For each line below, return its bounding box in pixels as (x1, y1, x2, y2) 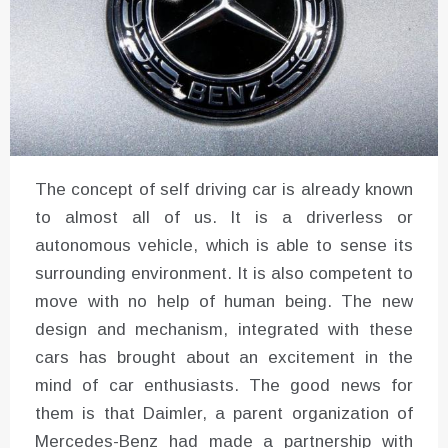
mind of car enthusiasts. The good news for (35, 376, 413, 396)
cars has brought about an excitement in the (35, 348, 413, 368)
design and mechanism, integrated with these (35, 320, 413, 340)
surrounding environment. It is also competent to (35, 264, 413, 284)
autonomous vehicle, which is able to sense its (35, 236, 413, 256)
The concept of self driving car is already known (35, 180, 413, 200)
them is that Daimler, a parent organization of (35, 404, 413, 424)
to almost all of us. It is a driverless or (35, 208, 413, 228)
